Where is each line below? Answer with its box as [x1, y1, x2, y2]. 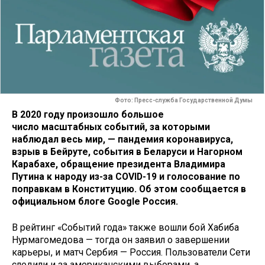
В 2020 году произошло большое [12, 108, 164, 120]
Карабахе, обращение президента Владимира [12, 158, 225, 170]
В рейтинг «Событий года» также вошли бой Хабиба [12, 222, 239, 234]
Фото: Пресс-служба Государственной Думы [115, 97, 253, 104]
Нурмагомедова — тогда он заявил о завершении [12, 234, 230, 246]
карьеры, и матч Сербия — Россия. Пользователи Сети [12, 247, 250, 258]
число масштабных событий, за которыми [12, 121, 210, 132]
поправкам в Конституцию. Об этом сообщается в [12, 183, 246, 195]
